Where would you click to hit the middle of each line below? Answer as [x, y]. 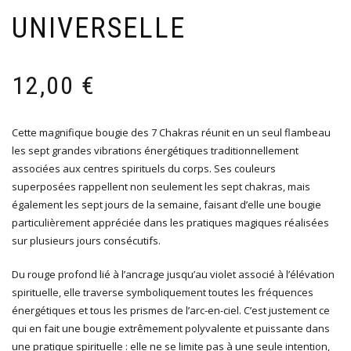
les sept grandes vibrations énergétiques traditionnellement [155, 151]
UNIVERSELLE [99, 29]
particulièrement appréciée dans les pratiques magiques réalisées [170, 223]
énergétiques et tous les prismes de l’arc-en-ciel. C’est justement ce [171, 311]
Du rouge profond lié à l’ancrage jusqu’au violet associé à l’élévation [173, 275]
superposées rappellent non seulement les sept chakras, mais [161, 187]
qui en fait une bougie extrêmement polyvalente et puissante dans [171, 329]
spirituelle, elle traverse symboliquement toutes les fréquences [163, 293]
